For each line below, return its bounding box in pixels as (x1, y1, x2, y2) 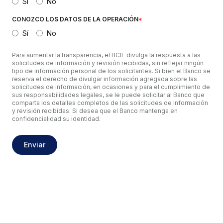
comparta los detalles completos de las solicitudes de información (12, 99, 208, 107)
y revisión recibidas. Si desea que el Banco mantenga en (12, 107, 178, 114)
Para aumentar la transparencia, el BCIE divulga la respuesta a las (12, 51, 201, 59)
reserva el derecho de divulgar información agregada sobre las (12, 75, 197, 83)
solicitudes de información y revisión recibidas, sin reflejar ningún (12, 59, 204, 67)
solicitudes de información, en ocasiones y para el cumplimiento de (12, 83, 210, 91)
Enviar (24, 140, 45, 149)
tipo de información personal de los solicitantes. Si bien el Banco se (12, 67, 211, 75)
